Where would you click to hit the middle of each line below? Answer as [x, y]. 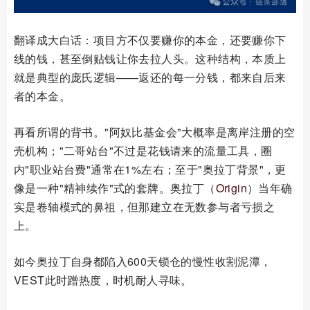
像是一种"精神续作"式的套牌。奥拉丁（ [115, 188]
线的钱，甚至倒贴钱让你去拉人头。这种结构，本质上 [150, 58]
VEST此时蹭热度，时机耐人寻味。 [103, 280]
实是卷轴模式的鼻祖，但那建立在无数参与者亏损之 [145, 206]
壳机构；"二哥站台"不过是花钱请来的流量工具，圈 [143, 150]
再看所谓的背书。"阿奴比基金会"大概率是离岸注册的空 [155, 131]
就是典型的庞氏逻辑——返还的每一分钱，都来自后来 [150, 77]
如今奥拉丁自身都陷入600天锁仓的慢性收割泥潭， [143, 261]
